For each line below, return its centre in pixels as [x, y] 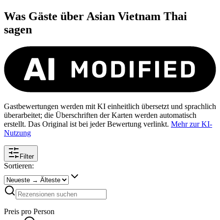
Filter [27, 156]
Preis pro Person [29, 211]
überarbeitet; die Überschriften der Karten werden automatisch [100, 115]
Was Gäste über [45, 16]
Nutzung [17, 133]
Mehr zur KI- [192, 124]
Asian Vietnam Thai [137, 16]
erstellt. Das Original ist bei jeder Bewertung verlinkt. [86, 124]
